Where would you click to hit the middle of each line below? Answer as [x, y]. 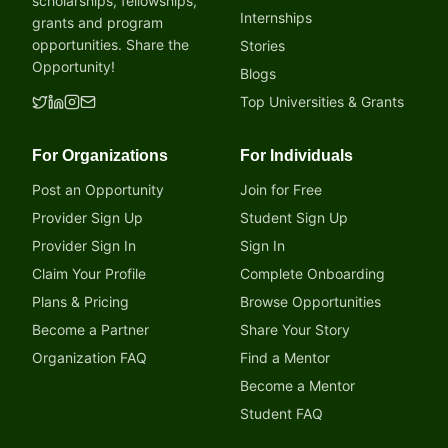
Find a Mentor [285, 357]
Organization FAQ [89, 357]
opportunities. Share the [110, 44]
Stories [262, 45]
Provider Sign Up [87, 217]
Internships [276, 17]
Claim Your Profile [89, 273]
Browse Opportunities [310, 301]
